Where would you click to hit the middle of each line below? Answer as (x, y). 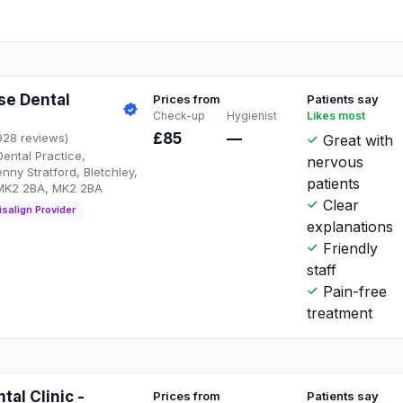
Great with (356, 140)
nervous (336, 161)
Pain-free (353, 291)
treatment (340, 313)
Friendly (349, 248)
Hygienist (251, 115)
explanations (350, 226)
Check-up (179, 115)
